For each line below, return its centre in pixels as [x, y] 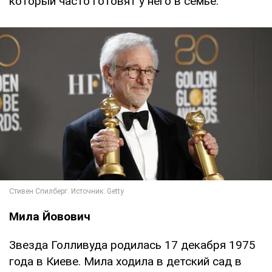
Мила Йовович [50, 216]
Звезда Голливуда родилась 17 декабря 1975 [132, 245]
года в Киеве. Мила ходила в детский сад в [125, 261]
